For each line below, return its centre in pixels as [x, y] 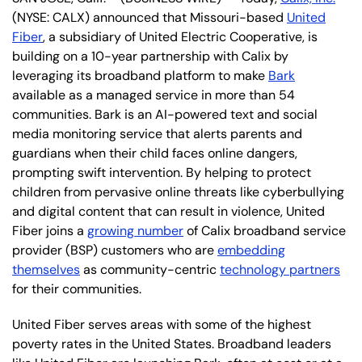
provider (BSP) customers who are [115, 250]
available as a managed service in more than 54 [154, 95]
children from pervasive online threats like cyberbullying [178, 192]
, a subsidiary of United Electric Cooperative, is [180, 36]
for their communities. [77, 288]
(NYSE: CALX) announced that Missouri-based [149, 17]
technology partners [280, 269]
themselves [46, 269]
